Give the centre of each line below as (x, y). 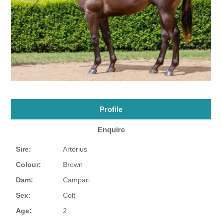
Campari (77, 180)
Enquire (111, 130)
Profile (111, 110)
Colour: (29, 165)
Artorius (75, 149)
